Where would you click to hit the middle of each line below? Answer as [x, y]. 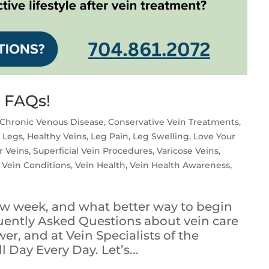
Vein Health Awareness [180, 165]
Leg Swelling [161, 137]
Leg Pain [110, 137]
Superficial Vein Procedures [93, 151]
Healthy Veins [57, 137]
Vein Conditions [37, 165]
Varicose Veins [188, 151]
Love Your [215, 137]
